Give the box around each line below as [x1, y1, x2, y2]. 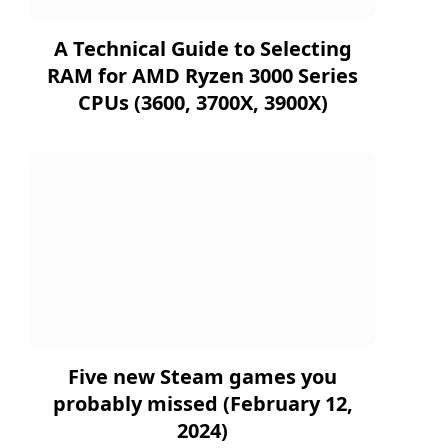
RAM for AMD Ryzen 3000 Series [47, 62, 358, 90]
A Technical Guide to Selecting [53, 35, 352, 63]
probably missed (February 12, [52, 390, 353, 418]
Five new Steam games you [68, 363, 337, 391]
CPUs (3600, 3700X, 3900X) [77, 89, 328, 117]
